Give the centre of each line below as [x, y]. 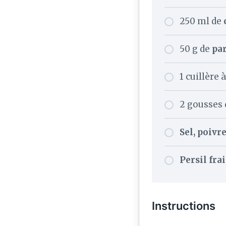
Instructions [184, 206]
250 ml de [202, 21]
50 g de [196, 49]
